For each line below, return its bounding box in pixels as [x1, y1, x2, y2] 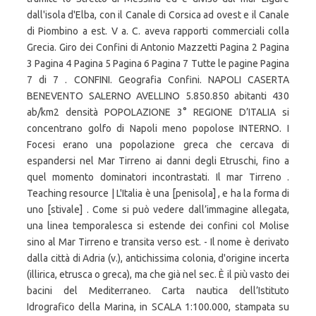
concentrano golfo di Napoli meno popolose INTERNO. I [27, 123, 289, 134]
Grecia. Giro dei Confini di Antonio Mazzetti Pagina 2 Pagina [27, 42, 289, 53]
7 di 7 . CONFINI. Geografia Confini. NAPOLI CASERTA [27, 74, 289, 85]
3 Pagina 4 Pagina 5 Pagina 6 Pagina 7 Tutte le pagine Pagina [27, 58, 289, 69]
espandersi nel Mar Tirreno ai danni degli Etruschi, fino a [27, 155, 289, 166]
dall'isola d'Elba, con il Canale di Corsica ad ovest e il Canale [27, 9, 289, 20]
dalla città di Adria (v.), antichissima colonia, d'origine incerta [27, 253, 289, 264]
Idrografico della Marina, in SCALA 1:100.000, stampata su [27, 301, 289, 312]
